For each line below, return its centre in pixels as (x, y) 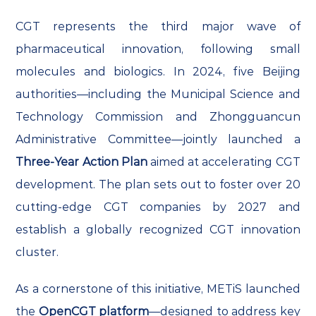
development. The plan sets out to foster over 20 (158, 185)
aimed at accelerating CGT (224, 162)
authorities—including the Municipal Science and (158, 95)
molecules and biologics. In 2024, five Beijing (158, 72)
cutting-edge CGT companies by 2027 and (158, 207)
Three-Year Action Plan (81, 162)
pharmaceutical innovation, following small (158, 49)
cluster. (37, 253)
